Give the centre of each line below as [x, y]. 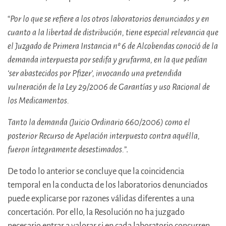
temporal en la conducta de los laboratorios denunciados [108, 185]
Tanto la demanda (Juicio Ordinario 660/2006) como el [99, 123]
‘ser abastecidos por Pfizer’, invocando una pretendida [95, 74]
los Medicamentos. [38, 101]
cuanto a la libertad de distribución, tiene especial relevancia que [113, 33]
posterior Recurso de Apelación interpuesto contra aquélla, [104, 136]
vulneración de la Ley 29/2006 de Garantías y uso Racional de [109, 87]
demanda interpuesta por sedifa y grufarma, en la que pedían [107, 60]
